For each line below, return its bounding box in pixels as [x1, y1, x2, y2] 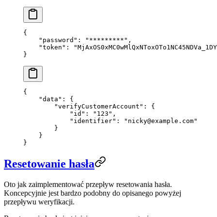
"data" [23, 95, 62, 103]
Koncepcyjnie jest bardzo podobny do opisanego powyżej [4, 189, 181, 198]
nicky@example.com [128, 117, 194, 125]
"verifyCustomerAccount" [23, 103, 143, 110]
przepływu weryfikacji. [4, 198, 75, 206]
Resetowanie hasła [4, 157, 94, 170]
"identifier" [23, 117, 116, 125]
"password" [23, 36, 77, 44]
